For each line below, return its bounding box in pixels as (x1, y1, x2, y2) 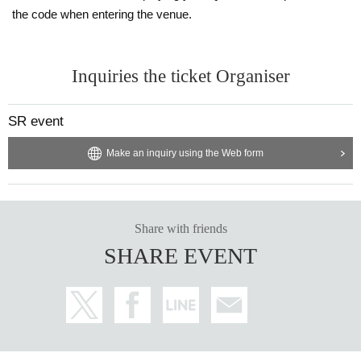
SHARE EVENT (104, 243, 257, 268)
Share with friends (134, 221, 227, 235)
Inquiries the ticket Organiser (71, 65, 290, 86)
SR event (8, 113, 64, 129)
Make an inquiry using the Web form (106, 147, 263, 159)
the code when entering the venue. (12, 6, 192, 21)
